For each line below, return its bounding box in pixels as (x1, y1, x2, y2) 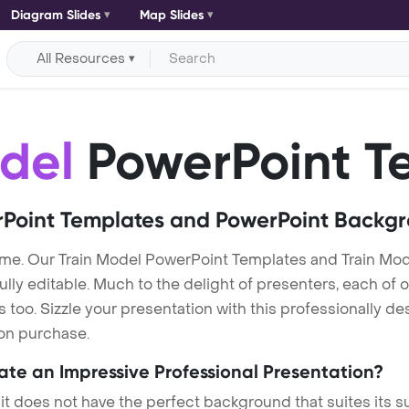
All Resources (37, 49, 126, 68)
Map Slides (139, 7, 204, 23)
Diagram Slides (10, 7, 101, 23)
